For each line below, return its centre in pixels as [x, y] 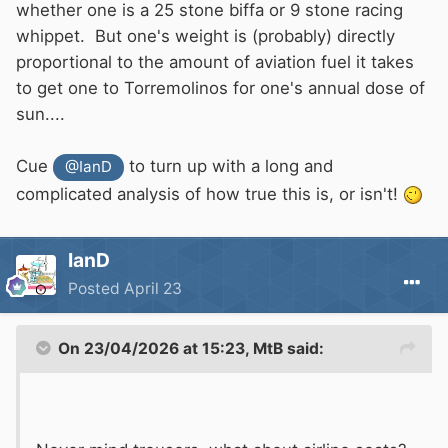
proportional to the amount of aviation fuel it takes [215, 62]
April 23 [153, 288]
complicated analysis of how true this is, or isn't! [209, 193]
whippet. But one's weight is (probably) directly [205, 36]
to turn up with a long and [229, 166]
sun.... [43, 114]
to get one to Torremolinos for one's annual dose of [220, 88]
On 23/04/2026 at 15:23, [155, 348]
